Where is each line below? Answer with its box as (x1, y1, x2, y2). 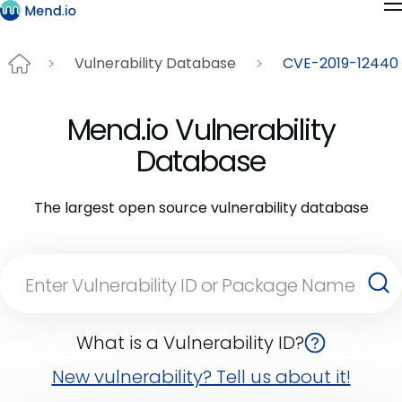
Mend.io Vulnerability (66, 109, 336, 150)
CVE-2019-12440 (283, 53, 398, 74)
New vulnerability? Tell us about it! (51, 363, 351, 389)
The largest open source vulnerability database (33, 197, 369, 218)
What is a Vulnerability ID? (76, 329, 304, 355)
